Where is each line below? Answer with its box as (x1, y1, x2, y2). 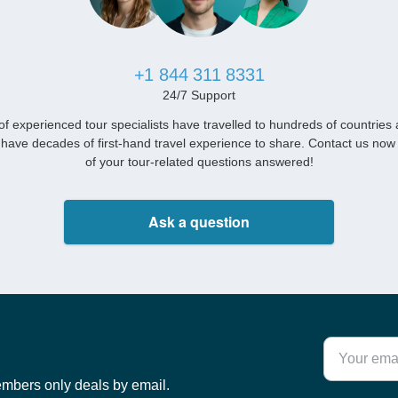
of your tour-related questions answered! (84, 155, 314, 169)
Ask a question (148, 211, 250, 232)
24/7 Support (163, 88, 235, 102)
